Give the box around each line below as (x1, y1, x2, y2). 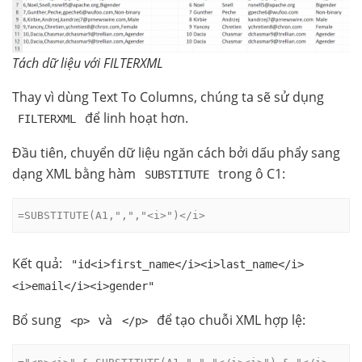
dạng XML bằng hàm (12, 164, 139, 183)
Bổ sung (12, 311, 65, 330)
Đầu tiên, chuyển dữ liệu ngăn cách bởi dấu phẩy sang (12, 143, 340, 162)
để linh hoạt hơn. (82, 108, 189, 127)
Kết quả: (12, 255, 65, 273)
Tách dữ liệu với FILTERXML (12, 53, 163, 72)
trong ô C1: (215, 164, 286, 183)
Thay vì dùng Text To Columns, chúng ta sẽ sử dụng (12, 87, 324, 106)
